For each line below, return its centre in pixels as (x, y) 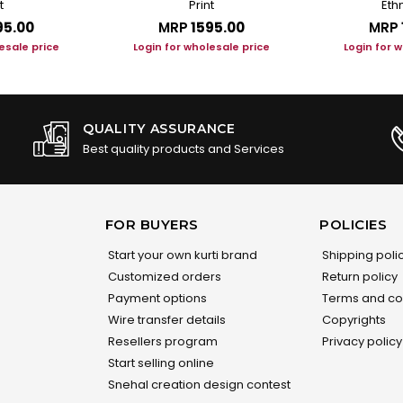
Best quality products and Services (184, 149)
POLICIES (354, 225)
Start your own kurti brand (181, 255)
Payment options (156, 299)
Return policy (359, 277)
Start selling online (159, 363)
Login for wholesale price (201, 47)
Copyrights (353, 320)
